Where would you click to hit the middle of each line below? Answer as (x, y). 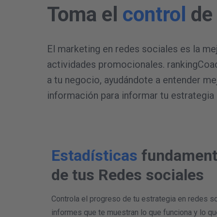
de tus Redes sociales (128, 175)
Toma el (85, 14)
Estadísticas (94, 155)
